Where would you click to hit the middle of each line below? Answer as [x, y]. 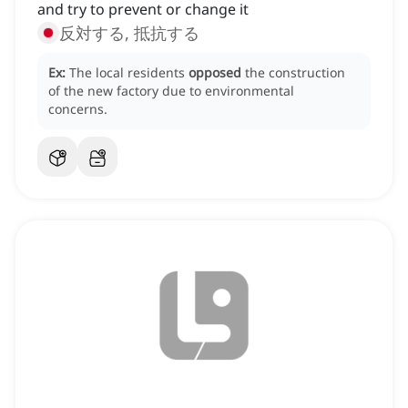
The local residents [129, 73]
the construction [295, 73]
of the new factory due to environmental [171, 91]
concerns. [78, 109]
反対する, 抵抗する [129, 33]
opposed [215, 73]
